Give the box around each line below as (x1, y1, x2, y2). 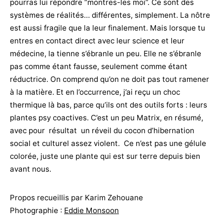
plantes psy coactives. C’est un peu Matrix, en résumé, (10, 112, 203, 122)
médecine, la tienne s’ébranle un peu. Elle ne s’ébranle (10, 48, 201, 58)
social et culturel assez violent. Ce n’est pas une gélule (10, 138, 206, 148)
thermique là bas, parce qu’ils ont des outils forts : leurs (10, 100, 207, 110)
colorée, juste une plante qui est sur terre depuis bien (10, 151, 200, 161)
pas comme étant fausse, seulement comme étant (10, 61, 187, 71)
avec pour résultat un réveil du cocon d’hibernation (10, 125, 194, 135)
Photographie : (10, 205, 64, 215)
